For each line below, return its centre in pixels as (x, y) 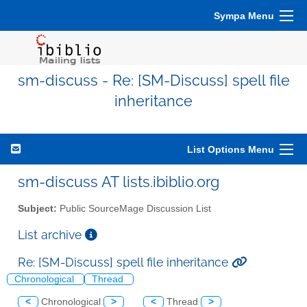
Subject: (37, 208)
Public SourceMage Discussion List (134, 208)
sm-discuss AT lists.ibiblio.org (119, 182)
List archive (51, 234)
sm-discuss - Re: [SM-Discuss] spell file (153, 81)
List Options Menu (231, 149)
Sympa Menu (244, 16)
